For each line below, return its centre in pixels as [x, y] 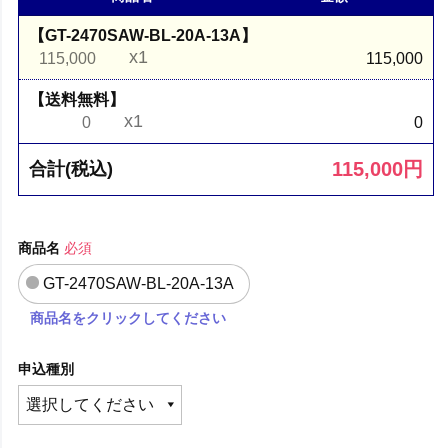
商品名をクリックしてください [128, 317]
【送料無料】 [77, 99]
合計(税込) [71, 168]
